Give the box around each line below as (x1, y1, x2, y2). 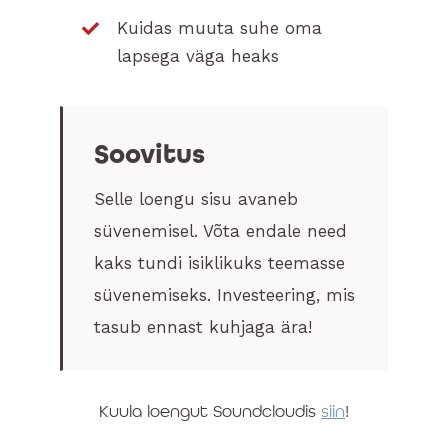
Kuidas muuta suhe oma (117, 18, 323, 39)
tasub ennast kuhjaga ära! (93, 317, 312, 338)
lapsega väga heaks (117, 46, 280, 67)
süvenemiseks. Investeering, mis (93, 285, 355, 306)
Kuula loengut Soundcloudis (99, 404, 321, 422)
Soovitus (93, 138, 205, 172)
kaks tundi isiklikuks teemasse (93, 253, 345, 274)
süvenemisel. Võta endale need (93, 221, 347, 242)
